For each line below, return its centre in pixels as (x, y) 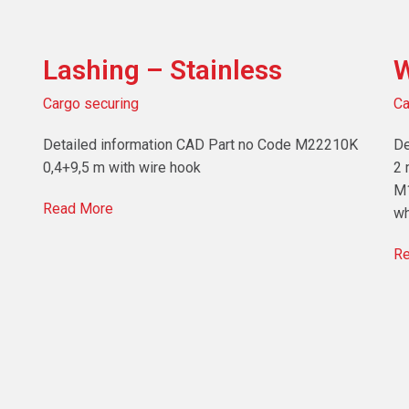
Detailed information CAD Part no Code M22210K (201, 145)
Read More (79, 209)
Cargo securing (91, 104)
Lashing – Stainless (163, 70)
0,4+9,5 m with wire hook (122, 168)
